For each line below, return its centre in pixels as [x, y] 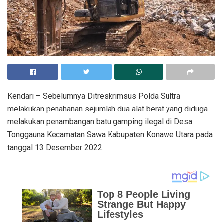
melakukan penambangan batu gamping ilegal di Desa [100, 121]
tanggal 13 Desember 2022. [55, 147]
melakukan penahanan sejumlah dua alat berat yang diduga [108, 109]
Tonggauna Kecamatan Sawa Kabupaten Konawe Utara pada [110, 134]
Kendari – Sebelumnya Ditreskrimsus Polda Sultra [94, 96]
